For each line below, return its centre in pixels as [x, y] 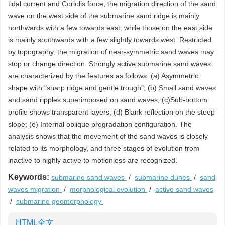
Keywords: [29, 177]
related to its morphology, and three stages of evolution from [104, 148]
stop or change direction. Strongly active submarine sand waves [109, 64]
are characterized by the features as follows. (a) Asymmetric [103, 76]
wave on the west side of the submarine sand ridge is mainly [104, 16]
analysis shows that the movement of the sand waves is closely [108, 136]
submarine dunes [163, 177]
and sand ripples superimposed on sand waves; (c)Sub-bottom [108, 100]
